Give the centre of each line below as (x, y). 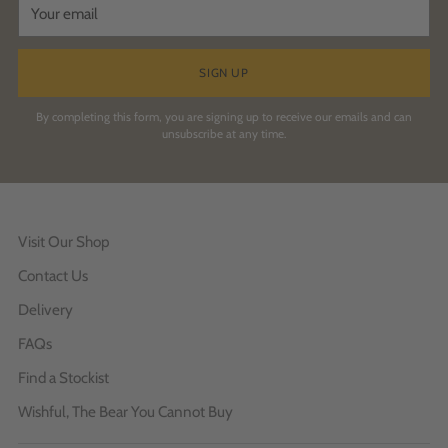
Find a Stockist (63, 378)
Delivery (45, 310)
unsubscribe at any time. (224, 134)
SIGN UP (224, 72)
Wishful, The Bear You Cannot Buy (125, 412)
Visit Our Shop (64, 242)
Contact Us (53, 276)
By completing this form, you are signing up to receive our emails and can (224, 117)
